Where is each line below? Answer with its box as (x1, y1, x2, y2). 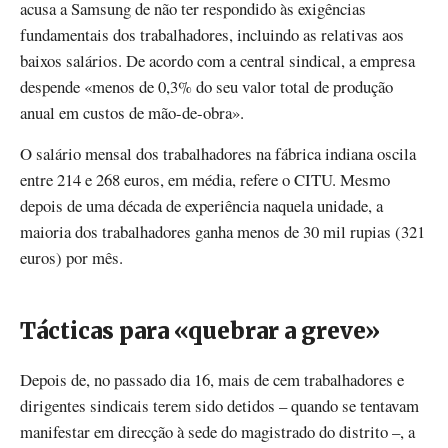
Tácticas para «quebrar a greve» (20, 316, 380, 345)
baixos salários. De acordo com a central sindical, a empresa (20, 48, 415, 72)
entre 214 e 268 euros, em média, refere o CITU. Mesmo (20, 167, 390, 191)
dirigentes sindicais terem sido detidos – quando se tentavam (20, 393, 419, 417)
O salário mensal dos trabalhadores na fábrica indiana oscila (20, 141, 416, 165)
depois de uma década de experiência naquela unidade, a (20, 193, 383, 217)
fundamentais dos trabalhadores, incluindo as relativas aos (20, 22, 404, 46)
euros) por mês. (20, 245, 123, 269)
